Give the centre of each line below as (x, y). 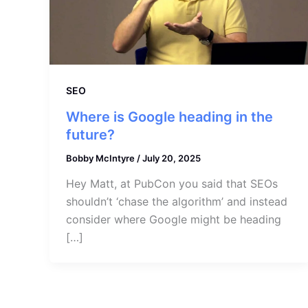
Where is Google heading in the (169, 117)
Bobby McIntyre (101, 158)
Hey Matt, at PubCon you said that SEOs (172, 184)
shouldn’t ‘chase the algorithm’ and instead (177, 202)
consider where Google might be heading (174, 220)
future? (90, 134)
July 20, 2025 (172, 158)
